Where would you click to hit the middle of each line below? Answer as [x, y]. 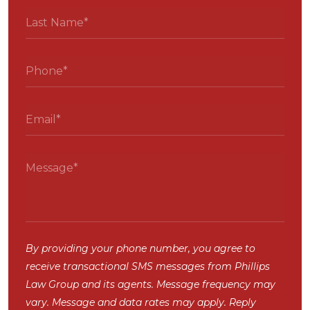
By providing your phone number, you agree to [140, 249]
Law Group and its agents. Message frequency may [151, 285]
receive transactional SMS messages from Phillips [148, 267]
